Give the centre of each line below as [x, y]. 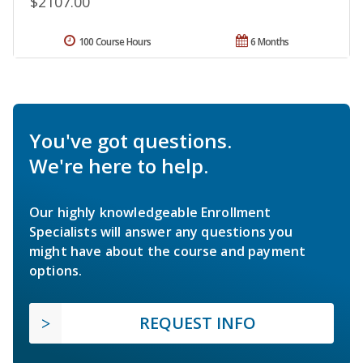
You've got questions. [130, 141]
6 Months [270, 42]
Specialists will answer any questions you [161, 232]
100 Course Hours [115, 42]
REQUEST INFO [198, 323]
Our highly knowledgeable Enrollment [150, 213]
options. [56, 271]
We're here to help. [119, 166]
